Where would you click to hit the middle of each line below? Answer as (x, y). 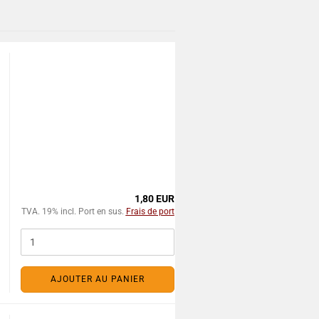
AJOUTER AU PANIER (97, 279)
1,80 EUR (154, 199)
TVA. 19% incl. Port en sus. (73, 211)
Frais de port (150, 211)
